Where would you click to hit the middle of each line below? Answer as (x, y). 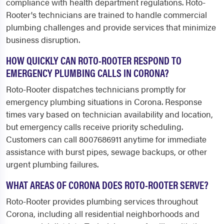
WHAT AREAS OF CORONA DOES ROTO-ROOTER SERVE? (107, 184)
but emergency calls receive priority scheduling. (94, 126)
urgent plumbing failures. (52, 164)
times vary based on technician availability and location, (109, 114)
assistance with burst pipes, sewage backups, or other (106, 151)
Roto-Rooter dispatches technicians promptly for (96, 89)
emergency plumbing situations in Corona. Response (104, 101)
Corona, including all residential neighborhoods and (103, 213)
